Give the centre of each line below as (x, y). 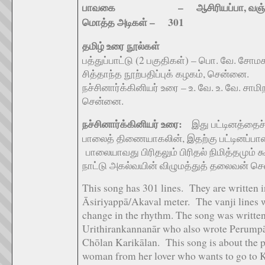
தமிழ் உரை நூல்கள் (121, 46)
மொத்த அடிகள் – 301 (133, 22)
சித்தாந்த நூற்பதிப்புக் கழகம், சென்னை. (166, 74)
